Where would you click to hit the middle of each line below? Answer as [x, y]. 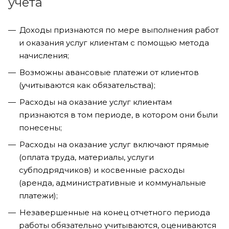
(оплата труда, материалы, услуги [86, 157]
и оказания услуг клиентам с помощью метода [114, 43]
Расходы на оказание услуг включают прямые [114, 144]
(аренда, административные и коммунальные [112, 183]
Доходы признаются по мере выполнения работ [119, 30]
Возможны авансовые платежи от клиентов [109, 72]
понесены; [40, 128]
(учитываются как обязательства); [87, 85]
